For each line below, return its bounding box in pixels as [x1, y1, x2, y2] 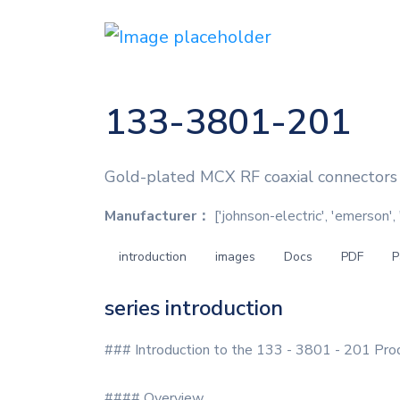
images [215, 248, 255, 265]
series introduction [104, 294, 283, 322]
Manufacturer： [104, 206, 211, 226]
